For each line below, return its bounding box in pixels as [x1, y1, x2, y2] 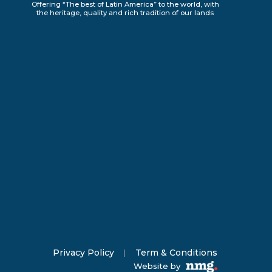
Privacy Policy [53, 246, 114, 258]
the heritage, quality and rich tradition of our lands [36, 8, 214, 17]
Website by [134, 260, 183, 271]
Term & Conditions [135, 246, 217, 258]
